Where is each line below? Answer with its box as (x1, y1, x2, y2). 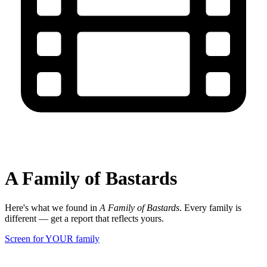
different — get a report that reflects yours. (5, 213, 164, 223)
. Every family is (179, 202, 241, 213)
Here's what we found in (5, 202, 100, 213)
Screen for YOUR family (5, 233, 100, 244)
